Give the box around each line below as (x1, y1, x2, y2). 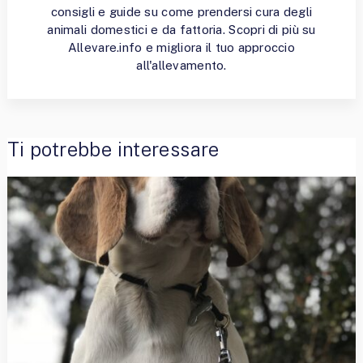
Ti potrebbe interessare (6, 138, 220, 161)
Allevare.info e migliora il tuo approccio (67, 41, 296, 55)
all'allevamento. (136, 58, 227, 73)
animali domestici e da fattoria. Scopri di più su (47, 23, 316, 37)
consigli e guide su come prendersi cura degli (50, 5, 313, 19)
